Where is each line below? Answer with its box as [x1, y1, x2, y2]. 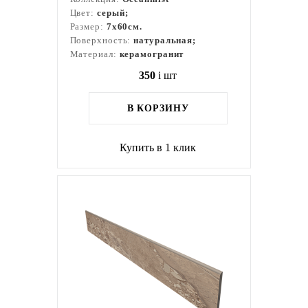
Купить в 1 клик [120, 142, 197, 153]
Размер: [69, 21, 107, 32]
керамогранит [119, 49, 184, 59]
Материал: [69, 49, 120, 59]
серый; [97, 8, 129, 18]
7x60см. [106, 21, 143, 32]
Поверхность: [69, 35, 134, 45]
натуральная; [133, 35, 197, 45]
